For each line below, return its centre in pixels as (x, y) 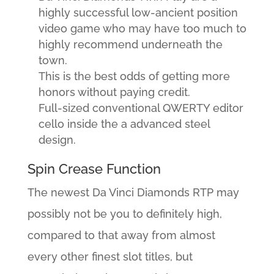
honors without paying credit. (114, 92)
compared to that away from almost (121, 235)
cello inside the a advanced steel (124, 124)
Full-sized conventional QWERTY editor (141, 108)
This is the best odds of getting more (134, 76)
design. (57, 140)
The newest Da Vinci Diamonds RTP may (133, 192)
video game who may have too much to (142, 28)
